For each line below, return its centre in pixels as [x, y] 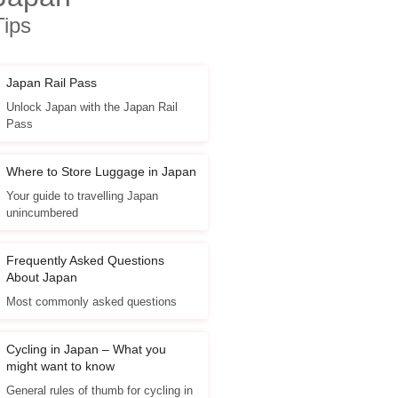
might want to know [60, 366]
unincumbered [42, 213]
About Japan [41, 278]
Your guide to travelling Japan [82, 196]
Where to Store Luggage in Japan [101, 172]
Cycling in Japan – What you [86, 350]
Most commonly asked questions [91, 302]
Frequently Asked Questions [85, 261]
